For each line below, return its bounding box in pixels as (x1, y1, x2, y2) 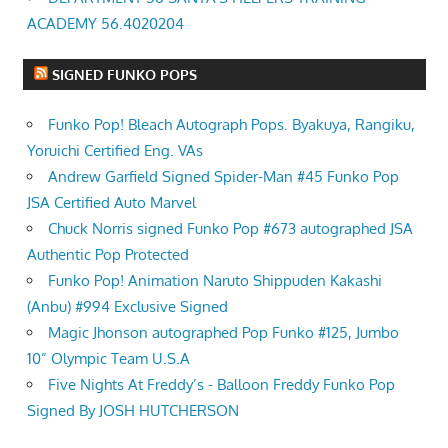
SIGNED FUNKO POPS (51, 66, 197, 84)
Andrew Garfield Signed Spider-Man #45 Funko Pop (48, 167, 399, 187)
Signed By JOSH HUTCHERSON (27, 401, 239, 421)
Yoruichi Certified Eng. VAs (27, 141, 203, 161)
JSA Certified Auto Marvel (27, 193, 196, 213)
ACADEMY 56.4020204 (27, 13, 184, 33)
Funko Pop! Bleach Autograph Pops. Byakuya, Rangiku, (48, 115, 415, 135)
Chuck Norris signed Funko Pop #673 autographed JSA (48, 219, 413, 239)
